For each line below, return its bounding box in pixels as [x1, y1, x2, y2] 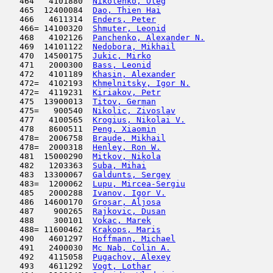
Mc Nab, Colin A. [93, 243, 171, 252]
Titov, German [93, 97, 156, 106]
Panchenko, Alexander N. [93, 33, 205, 42]
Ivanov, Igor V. [93, 188, 166, 197]
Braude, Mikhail [93, 133, 166, 143]
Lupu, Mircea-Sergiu [93, 179, 185, 188]
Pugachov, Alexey [93, 252, 171, 261]
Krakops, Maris [93, 225, 161, 234]
